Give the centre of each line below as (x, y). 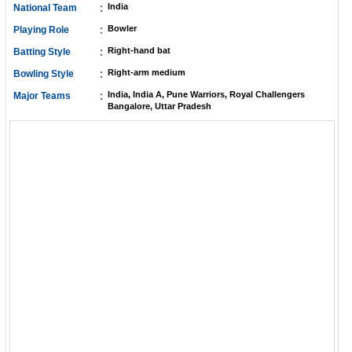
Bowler (122, 28)
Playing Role (41, 30)
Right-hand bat (139, 50)
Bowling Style (44, 74)
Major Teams (42, 96)
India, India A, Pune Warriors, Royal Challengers (206, 94)
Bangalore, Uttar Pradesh (159, 106)
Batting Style (42, 52)
